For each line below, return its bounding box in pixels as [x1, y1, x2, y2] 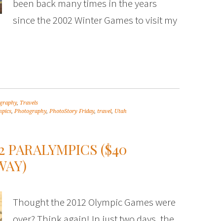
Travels [20, 100, 38, 106]
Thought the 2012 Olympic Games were [13, 195, 176, 209]
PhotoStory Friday [49, 108, 94, 114]
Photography [14, 108, 46, 114]
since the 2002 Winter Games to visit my [13, 13, 177, 27]
